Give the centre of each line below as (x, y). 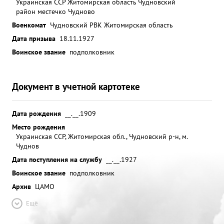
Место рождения (38, 127)
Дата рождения (36, 113)
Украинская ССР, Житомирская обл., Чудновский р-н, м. (102, 136)
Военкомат (29, 25)
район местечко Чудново (55, 11)
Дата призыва (34, 38)
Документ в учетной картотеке (76, 86)
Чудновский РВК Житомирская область (111, 25)
